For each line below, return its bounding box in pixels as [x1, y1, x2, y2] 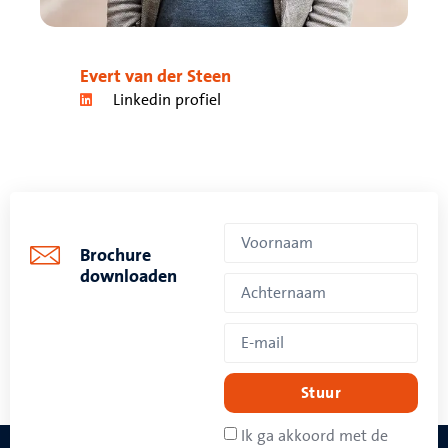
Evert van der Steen [80, 66, 231, 87]
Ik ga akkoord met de [241, 426, 388, 445]
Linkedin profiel [112, 90, 221, 109]
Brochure [80, 245, 151, 266]
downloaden [80, 266, 177, 287]
